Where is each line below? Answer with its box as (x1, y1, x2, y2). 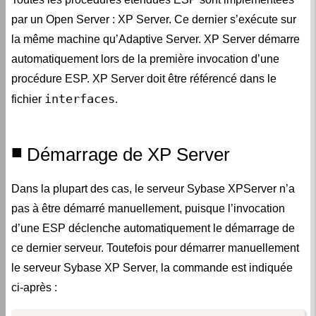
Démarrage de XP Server (27, 144, 230, 164)
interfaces (44, 91, 115, 106)
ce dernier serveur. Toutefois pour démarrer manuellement (11, 242, 299, 255)
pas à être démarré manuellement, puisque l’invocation (11, 202, 285, 215)
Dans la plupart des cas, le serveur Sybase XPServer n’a (11, 183, 295, 195)
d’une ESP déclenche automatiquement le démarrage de (11, 222, 295, 235)
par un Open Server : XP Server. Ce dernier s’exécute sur (11, 13, 296, 25)
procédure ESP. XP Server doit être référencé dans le (11, 72, 276, 85)
